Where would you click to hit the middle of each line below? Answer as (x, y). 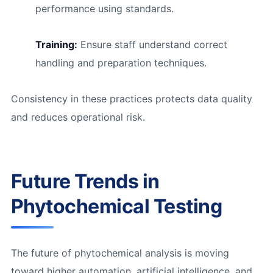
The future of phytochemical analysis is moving (120, 253)
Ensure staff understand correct (152, 44)
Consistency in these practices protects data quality (131, 98)
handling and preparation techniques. (121, 62)
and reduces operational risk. (78, 117)
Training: (56, 44)
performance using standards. (104, 9)
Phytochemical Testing (116, 206)
